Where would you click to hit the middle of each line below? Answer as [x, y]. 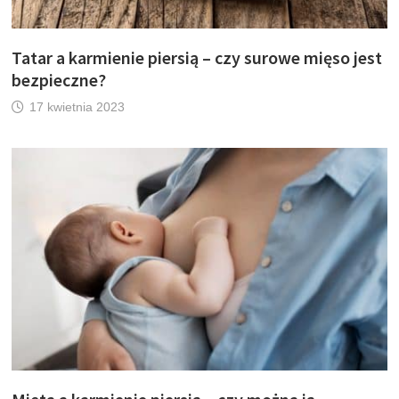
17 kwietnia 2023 [77, 106]
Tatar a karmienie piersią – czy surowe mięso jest [197, 57]
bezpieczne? [59, 79]
